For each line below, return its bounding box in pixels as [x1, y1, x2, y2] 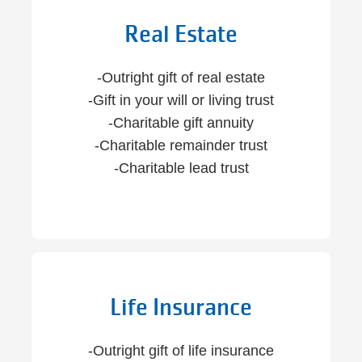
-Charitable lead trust [113, 160, 249, 176]
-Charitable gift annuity [108, 115, 254, 131]
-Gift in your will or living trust [88, 92, 274, 108]
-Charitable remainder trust [95, 137, 267, 154]
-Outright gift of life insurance [88, 343, 274, 359]
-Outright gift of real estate [97, 69, 265, 86]
